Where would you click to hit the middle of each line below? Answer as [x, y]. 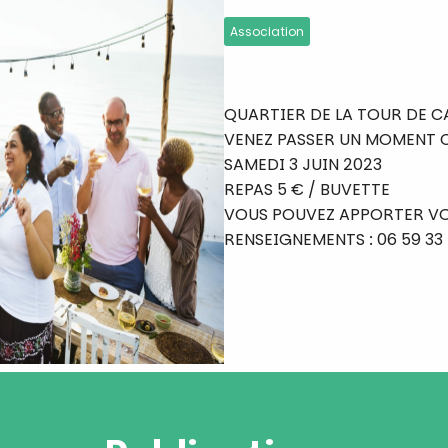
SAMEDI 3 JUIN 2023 [303, 164]
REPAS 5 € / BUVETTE [307, 189]
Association [267, 31]
